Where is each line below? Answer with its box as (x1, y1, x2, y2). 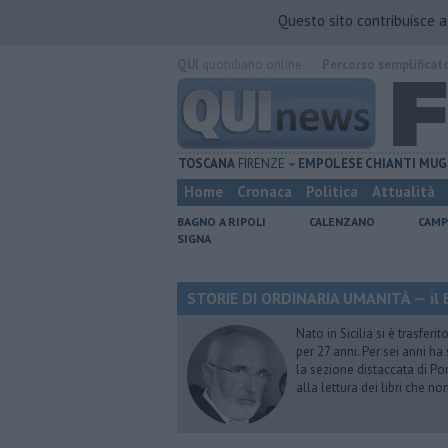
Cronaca (237, 182, 292, 201)
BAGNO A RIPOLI (177, 214, 266, 229)
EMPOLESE (298, 155, 364, 172)
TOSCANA (178, 155, 236, 172)
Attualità (372, 182, 435, 201)
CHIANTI (365, 155, 417, 172)
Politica (306, 182, 358, 201)
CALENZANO (309, 214, 375, 229)
